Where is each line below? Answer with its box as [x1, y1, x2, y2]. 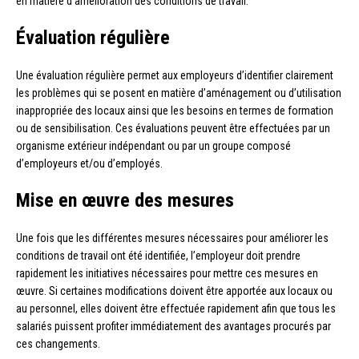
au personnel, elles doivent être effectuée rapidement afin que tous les [16, 302, 336, 316]
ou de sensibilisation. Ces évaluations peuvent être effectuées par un [16, 122, 330, 135]
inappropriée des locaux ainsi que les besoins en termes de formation [16, 104, 333, 118]
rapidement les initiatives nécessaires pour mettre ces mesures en [16, 267, 318, 280]
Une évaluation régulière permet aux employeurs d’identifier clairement [16, 69, 333, 83]
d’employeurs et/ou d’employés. [16, 157, 163, 171]
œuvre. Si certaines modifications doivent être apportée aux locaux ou [16, 284, 333, 298]
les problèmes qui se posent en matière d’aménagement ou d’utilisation [16, 87, 341, 100]
